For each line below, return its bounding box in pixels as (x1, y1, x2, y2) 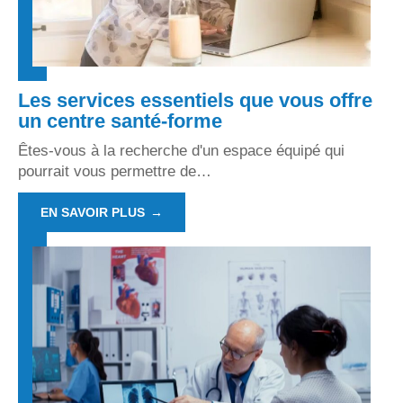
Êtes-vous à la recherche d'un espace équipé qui (18, 141, 345, 159)
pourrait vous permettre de (18, 162, 196, 180)
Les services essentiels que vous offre (18, 88, 372, 112)
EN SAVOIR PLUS (40, 204, 145, 219)
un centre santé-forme (18, 109, 222, 132)
